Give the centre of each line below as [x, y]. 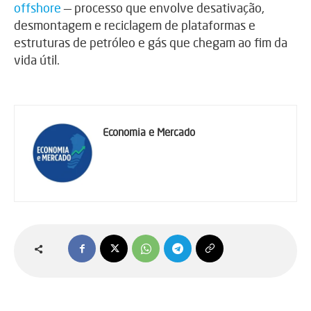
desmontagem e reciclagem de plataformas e [135, 25]
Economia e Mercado [149, 133]
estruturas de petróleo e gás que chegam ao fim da [151, 43]
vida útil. [37, 60]
